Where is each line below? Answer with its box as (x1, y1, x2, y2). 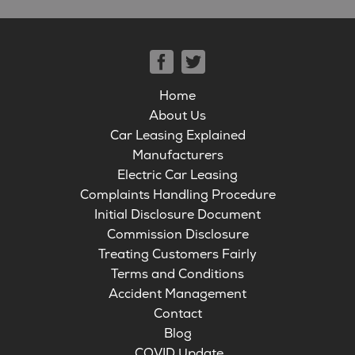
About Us (149, 107, 206, 124)
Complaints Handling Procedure (79, 186, 276, 203)
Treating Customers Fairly (98, 246, 257, 262)
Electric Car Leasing (117, 166, 238, 183)
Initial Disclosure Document (94, 206, 261, 223)
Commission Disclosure (106, 226, 249, 242)
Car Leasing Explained (109, 127, 246, 143)
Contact (153, 305, 202, 322)
